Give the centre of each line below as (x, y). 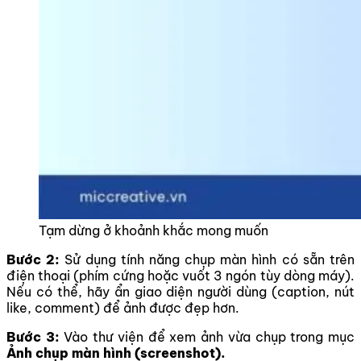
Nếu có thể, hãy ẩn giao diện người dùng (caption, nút (180, 292)
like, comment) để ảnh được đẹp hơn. (123, 308)
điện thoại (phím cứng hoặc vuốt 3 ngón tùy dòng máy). (180, 276)
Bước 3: (35, 337)
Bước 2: (33, 259)
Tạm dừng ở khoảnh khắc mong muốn (154, 230)
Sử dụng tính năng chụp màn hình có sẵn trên (207, 259)
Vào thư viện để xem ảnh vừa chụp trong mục (210, 337)
